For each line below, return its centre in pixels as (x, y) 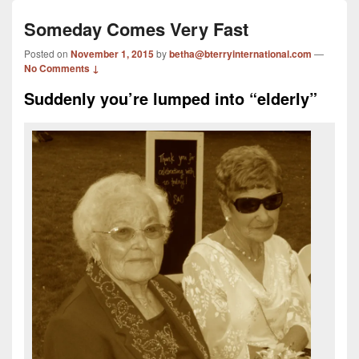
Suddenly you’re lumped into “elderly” (171, 99)
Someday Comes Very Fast (136, 29)
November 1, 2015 (112, 54)
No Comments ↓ (62, 69)
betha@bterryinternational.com (240, 54)
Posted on (47, 54)
